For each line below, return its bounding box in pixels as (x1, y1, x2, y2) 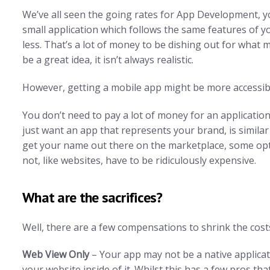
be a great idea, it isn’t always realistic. (22, 52, 193, 66)
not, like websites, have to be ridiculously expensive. (22, 153, 256, 167)
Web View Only (22, 248, 89, 262)
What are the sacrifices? (22, 187, 163, 207)
